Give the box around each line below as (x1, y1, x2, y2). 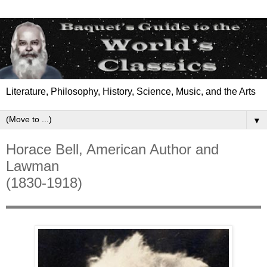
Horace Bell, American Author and (6, 141, 219, 158)
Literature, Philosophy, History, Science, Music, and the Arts (6, 86, 256, 97)
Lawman (6, 158, 59, 175)
